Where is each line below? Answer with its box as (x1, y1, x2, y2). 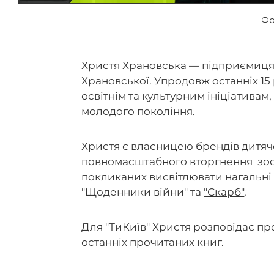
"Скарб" (204, 186, 245, 199)
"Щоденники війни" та (81, 186, 204, 199)
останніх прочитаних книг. (81, 236, 224, 249)
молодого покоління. (81, 105, 198, 118)
